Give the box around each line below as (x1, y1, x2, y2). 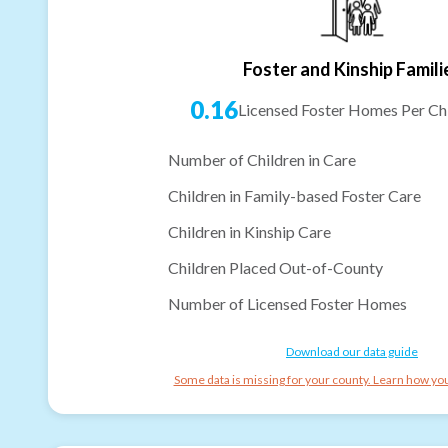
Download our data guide (286, 343, 418, 359)
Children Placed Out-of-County (168, 257, 383, 277)
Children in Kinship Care (168, 221, 331, 241)
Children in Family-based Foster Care (168, 185, 421, 205)
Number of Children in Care (168, 149, 356, 169)
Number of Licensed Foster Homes (168, 293, 407, 313)
